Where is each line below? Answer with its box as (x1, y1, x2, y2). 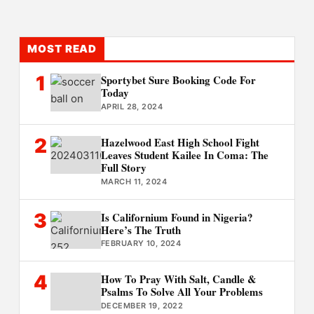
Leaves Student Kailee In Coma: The (100, 146, 268, 163)
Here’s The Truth (100, 221, 181, 238)
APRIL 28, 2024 (100, 101, 163, 111)
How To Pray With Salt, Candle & (100, 271, 257, 287)
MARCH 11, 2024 (100, 176, 168, 186)
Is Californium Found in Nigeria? (100, 209, 253, 225)
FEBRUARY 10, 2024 (100, 238, 182, 249)
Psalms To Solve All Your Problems (100, 284, 263, 300)
